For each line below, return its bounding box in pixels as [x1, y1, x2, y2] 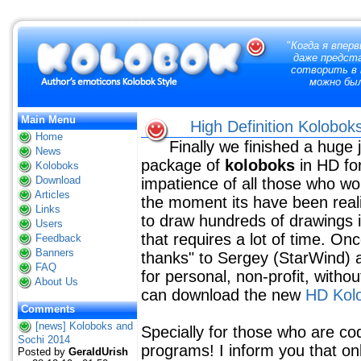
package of [141, 156, 225, 174]
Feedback [35, 231, 81, 244]
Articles [35, 188, 70, 201]
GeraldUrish [68, 345, 128, 358]
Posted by [18, 345, 68, 358]
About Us [35, 275, 78, 288]
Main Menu [21, 113, 76, 126]
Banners [35, 246, 74, 259]
